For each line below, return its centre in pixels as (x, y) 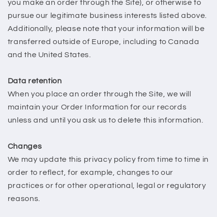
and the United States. (49, 55)
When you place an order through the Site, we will (99, 94)
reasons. (24, 199)
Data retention (35, 81)
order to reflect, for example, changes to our (91, 173)
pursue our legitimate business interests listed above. (107, 16)
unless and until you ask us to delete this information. (105, 120)
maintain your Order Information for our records (97, 107)
